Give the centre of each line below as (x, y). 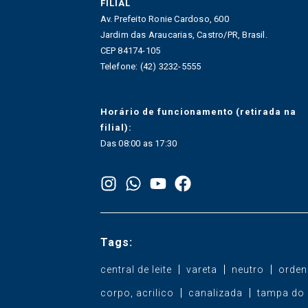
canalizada (215, 293)
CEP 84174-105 (130, 50)
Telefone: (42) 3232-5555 (151, 66)
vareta (201, 269)
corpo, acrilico (137, 293)
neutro (247, 269)
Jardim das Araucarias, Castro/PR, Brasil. (184, 34)
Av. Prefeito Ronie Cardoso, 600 (164, 19)
